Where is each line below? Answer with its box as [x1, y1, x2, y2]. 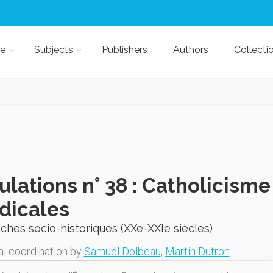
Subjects [34, 44, 73, 55]
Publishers [101, 44, 147, 55]
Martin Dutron [165, 245, 230, 258]
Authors [172, 44, 208, 55]
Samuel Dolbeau [83, 245, 161, 258]
